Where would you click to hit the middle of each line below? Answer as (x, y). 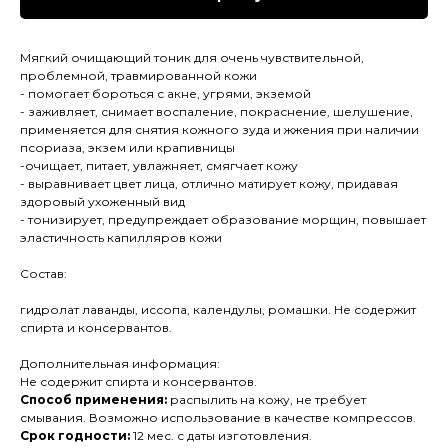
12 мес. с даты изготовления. (221, 436)
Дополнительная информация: (120, 364)
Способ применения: (93, 400)
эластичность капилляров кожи (121, 238)
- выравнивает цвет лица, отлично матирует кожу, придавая (209, 184)
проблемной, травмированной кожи (138, 76)
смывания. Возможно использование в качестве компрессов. (218, 418)
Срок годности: (75, 436)
